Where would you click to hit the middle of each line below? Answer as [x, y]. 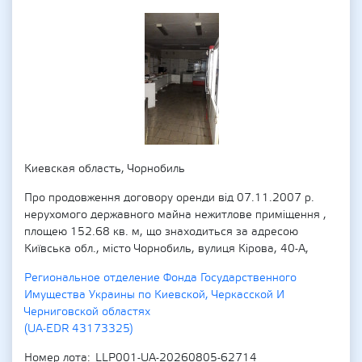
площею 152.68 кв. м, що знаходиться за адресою [161, 232]
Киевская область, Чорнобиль [105, 169]
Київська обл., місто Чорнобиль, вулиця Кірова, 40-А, [166, 249]
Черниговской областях [87, 312]
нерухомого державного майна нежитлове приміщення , [175, 215]
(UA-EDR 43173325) [79, 329]
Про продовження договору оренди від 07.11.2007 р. [169, 198]
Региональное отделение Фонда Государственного [160, 278]
